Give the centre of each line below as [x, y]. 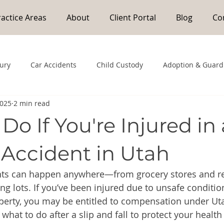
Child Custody [120, 65]
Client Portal [133, 17]
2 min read [32, 103]
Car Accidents [53, 65]
